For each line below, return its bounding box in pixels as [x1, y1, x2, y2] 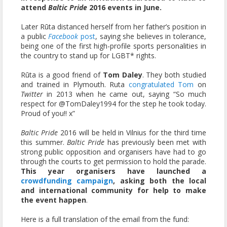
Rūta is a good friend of [21, 70, 103, 80]
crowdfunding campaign [21, 176, 113, 185]
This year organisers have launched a [21, 166, 206, 176]
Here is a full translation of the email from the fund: [21, 214, 189, 224]
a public [21, 31, 49, 41]
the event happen [21, 195, 86, 205]
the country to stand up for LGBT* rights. [21, 51, 156, 60]
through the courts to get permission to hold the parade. [21, 157, 206, 166]
